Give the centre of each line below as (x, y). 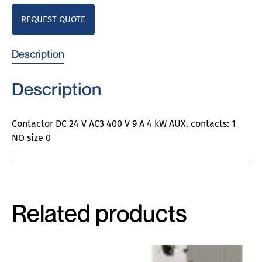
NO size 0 (31, 138)
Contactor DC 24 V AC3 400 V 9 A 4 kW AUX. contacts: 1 (124, 124)
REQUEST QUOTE (53, 19)
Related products (99, 213)
